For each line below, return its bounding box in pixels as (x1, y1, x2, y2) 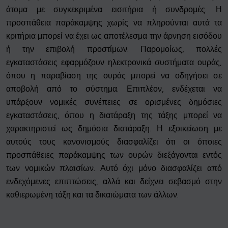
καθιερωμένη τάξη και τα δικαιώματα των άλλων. (6, 190, 179, 200)
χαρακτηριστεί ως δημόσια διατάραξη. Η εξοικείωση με (6, 124, 222, 134)
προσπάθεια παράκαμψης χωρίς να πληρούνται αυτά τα (6, 18, 222, 28)
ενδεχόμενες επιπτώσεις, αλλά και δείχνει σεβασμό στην (6, 177, 222, 187)
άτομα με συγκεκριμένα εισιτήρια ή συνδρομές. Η (6, 5, 222, 15)
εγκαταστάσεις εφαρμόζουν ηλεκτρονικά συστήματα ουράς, (6, 58, 222, 68)
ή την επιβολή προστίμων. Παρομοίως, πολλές (6, 44, 222, 54)
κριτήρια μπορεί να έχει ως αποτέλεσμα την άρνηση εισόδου (6, 31, 222, 41)
